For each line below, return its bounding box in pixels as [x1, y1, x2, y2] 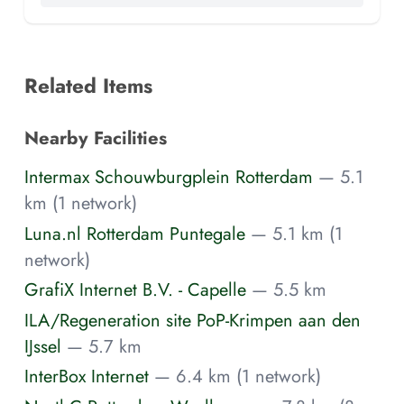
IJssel [24, 333, 61, 359]
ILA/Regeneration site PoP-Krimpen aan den [24, 307, 361, 333]
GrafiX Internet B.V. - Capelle [24, 277, 246, 303]
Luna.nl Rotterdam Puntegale [24, 220, 245, 246]
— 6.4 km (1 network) [154, 363, 321, 390]
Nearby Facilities [24, 124, 167, 151]
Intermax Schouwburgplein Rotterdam [24, 164, 313, 190]
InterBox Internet [24, 363, 149, 390]
